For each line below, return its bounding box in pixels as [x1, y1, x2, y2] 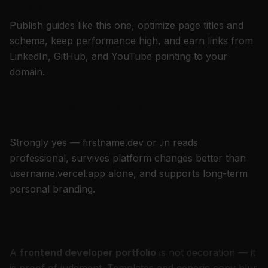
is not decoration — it [156, 246, 255, 258]
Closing [10, 212, 65, 229]
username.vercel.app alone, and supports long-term [10, 167, 248, 179]
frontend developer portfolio [20, 246, 156, 258]
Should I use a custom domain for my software [10, 100, 230, 112]
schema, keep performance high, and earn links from [10, 35, 253, 47]
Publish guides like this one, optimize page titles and [10, 19, 243, 31]
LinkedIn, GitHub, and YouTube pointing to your [10, 50, 227, 62]
